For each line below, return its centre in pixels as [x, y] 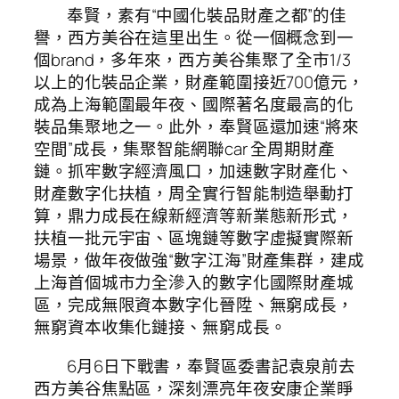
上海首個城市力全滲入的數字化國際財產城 [194, 283]
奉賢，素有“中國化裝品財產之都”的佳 [207, 16]
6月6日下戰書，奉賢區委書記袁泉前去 [212, 366]
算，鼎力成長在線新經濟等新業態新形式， [194, 216]
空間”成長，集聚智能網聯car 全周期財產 [184, 149]
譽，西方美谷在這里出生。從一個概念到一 [194, 38]
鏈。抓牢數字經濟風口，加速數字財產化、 [194, 171]
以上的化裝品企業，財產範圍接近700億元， [199, 82]
